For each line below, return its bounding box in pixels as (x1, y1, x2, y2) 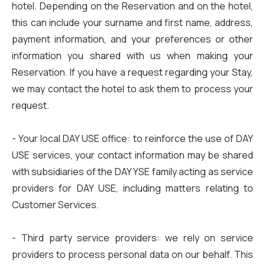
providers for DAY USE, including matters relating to (12, 182, 253, 195)
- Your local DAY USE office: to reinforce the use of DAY (12, 132, 253, 145)
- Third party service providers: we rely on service (12, 231, 253, 244)
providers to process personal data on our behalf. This (12, 248, 253, 261)
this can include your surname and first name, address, (12, 16, 253, 29)
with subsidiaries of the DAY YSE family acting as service (12, 165, 253, 178)
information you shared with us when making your (12, 49, 253, 62)
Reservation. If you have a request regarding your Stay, (12, 66, 253, 79)
